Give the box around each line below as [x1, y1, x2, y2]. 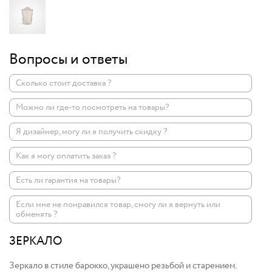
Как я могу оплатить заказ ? [16, 149, 117, 162]
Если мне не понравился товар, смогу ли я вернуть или [16, 198, 220, 211]
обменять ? [16, 208, 58, 220]
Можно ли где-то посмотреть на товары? [16, 101, 169, 114]
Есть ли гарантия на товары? [16, 174, 121, 186]
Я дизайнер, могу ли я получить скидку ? [16, 125, 168, 138]
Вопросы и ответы [9, 49, 127, 70]
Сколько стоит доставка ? [16, 76, 112, 89]
